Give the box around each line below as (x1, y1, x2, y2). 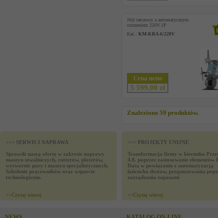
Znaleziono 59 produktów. (127, 109, 199, 116)
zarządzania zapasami (127, 174, 180, 180)
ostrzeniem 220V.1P (127, 22, 166, 28)
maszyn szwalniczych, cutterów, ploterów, (6, 157, 103, 163)
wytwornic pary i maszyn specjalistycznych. (6, 163, 109, 168)
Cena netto (133, 74, 163, 82)
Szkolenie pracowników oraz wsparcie (6, 168, 95, 174)
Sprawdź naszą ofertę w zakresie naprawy (6, 151, 105, 157)
